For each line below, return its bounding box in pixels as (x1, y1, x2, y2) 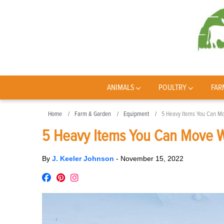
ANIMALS (106, 82, 134, 92)
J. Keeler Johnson (52, 154, 116, 162)
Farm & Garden (74, 110, 111, 118)
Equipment (123, 110, 149, 118)
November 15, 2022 (120, 154, 183, 162)
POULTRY (158, 82, 187, 92)
